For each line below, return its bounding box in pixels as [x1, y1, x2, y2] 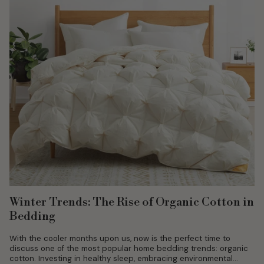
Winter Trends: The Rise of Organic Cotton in [9, 195, 254, 210]
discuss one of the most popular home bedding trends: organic [9, 243, 248, 254]
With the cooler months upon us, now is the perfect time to [9, 233, 230, 244]
